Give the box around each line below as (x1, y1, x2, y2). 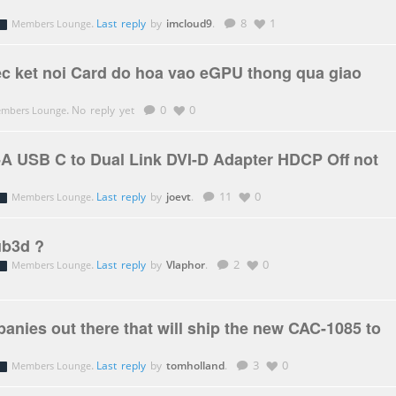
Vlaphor (165, 257, 205, 271)
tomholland (165, 358, 225, 372)
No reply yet (71, 103, 139, 118)
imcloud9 (165, 16, 212, 30)
